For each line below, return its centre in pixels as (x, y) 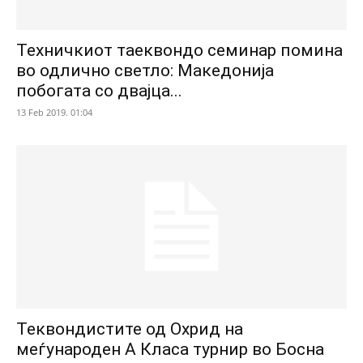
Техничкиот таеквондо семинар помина (179, 51)
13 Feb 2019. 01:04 (54, 113)
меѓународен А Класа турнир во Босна (170, 349)
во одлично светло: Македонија (145, 71)
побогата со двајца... (99, 91)
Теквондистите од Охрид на (130, 329)
